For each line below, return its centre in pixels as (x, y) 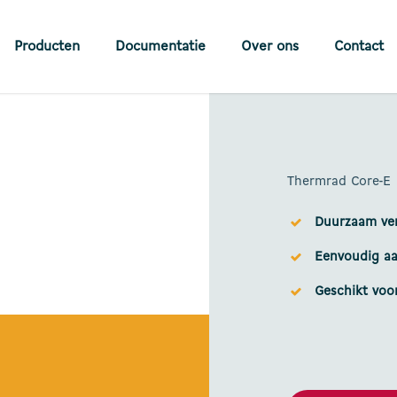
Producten (47, 47)
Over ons (269, 47)
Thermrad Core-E (339, 182)
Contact (358, 47)
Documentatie (160, 47)
